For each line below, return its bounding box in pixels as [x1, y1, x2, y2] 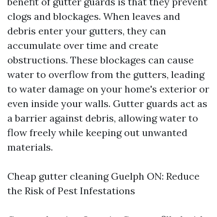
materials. [7, 141, 53, 153]
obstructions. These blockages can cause [7, 54, 194, 66]
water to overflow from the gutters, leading [7, 68, 204, 80]
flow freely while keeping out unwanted [7, 126, 187, 139]
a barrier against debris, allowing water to [7, 112, 198, 124]
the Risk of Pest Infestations [7, 185, 135, 197]
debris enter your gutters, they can [7, 25, 166, 37]
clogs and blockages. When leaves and [7, 10, 180, 22]
